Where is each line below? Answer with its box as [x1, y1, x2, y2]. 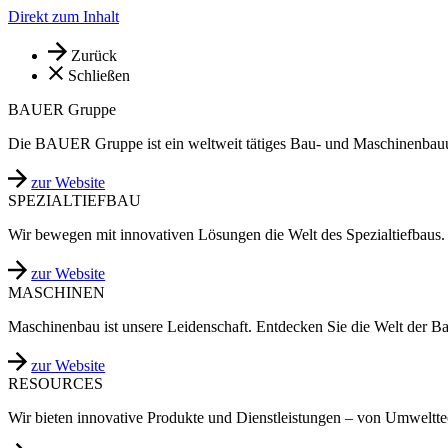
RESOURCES [8, 374, 103, 392]
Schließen [68, 67, 130, 85]
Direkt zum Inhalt [8, 8, 119, 25]
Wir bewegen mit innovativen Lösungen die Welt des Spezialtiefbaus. [8, 226, 445, 244]
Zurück [71, 47, 118, 65]
